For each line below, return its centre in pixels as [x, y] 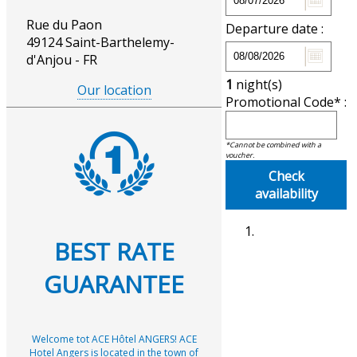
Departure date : [275, 28]
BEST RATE [114, 251]
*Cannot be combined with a [273, 144]
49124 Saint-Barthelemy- [100, 42]
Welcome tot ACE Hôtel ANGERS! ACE [114, 339]
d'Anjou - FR [62, 60]
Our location [114, 90]
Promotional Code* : [286, 102]
